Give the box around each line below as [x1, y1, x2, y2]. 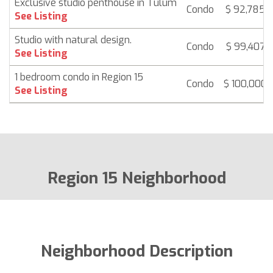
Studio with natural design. [15, 33, 132, 46]
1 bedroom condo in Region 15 [15, 70, 143, 83]
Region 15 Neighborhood [47, 167, 226, 189]
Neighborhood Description [40, 240, 233, 262]
